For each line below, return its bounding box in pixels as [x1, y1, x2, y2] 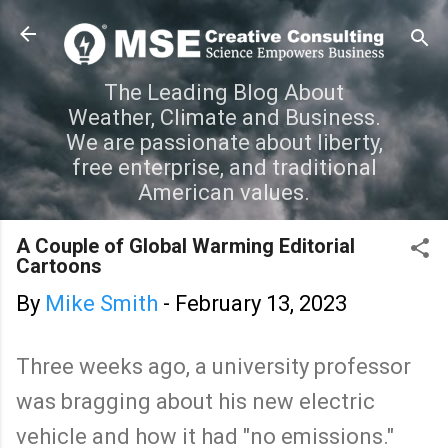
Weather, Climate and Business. [67, 104, 381, 130]
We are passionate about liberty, [65, 129, 383, 155]
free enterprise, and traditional [71, 154, 377, 180]
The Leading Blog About [104, 79, 344, 105]
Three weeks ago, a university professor [16, 353, 411, 379]
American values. [138, 179, 310, 205]
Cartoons [16, 253, 102, 278]
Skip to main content [120, 12, 328, 37]
